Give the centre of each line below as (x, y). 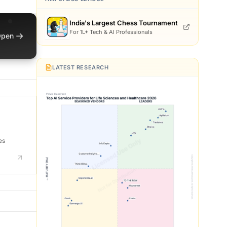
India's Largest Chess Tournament (124, 23)
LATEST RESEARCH (81, 68)
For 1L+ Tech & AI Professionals (111, 32)
